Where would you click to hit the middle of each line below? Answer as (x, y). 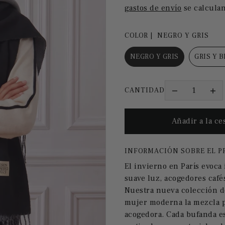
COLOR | (139, 36)
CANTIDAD (144, 90)
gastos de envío (153, 8)
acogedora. (144, 214)
